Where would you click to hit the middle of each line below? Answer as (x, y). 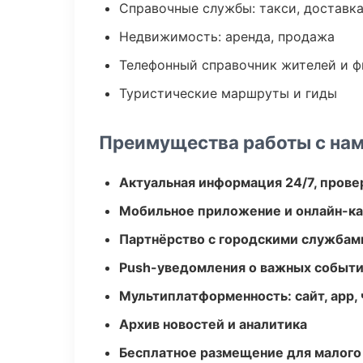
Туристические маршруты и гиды (228, 93)
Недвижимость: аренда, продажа (227, 36)
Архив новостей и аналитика (213, 324)
